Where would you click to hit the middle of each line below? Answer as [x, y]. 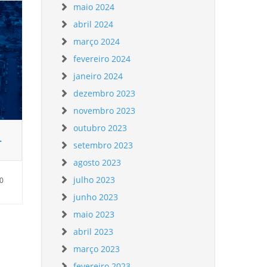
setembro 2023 [103, 145]
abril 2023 [94, 232]
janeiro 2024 [98, 76]
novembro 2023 [105, 111]
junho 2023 [96, 197]
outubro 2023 [100, 128]
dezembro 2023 [105, 93]
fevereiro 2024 [102, 59]
